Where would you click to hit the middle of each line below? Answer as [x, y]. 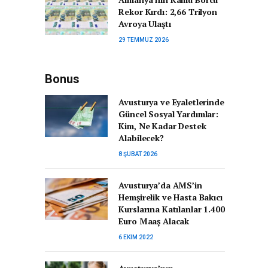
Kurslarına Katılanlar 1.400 [172, 209]
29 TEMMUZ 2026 [144, 40]
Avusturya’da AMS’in [160, 185]
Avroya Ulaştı [145, 24]
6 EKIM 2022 [136, 237]
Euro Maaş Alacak [154, 221]
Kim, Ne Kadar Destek [162, 126]
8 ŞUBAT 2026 [138, 154]
